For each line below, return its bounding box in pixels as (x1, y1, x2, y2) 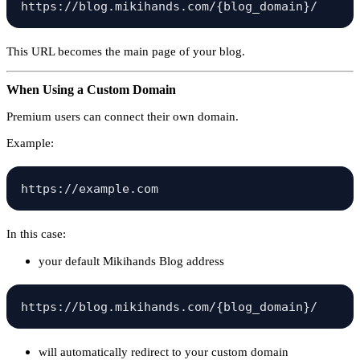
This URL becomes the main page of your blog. (6, 43, 245, 58)
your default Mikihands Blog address (39, 254, 224, 268)
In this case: (6, 227, 66, 241)
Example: (6, 136, 54, 150)
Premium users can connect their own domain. (6, 109, 239, 124)
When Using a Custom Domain (6, 83, 176, 97)
